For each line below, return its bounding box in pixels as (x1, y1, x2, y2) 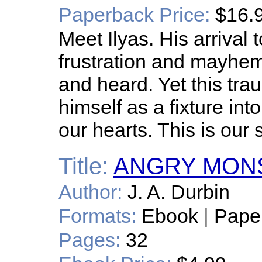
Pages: (58, 229, 120, 251)
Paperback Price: (58, 4, 210, 26)
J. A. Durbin (127, 181, 230, 203)
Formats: (58, 205, 136, 227)
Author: (58, 181, 122, 203)
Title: (58, 153, 108, 179)
